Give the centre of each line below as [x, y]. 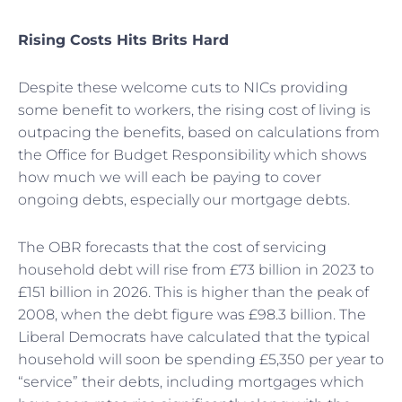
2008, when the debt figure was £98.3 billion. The [192, 314]
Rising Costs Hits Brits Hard [123, 39]
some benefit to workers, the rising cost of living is [194, 109]
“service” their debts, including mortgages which [191, 381]
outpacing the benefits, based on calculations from [199, 132]
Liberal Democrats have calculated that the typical [194, 336]
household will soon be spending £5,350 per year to [201, 359]
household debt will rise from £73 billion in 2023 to [196, 269]
